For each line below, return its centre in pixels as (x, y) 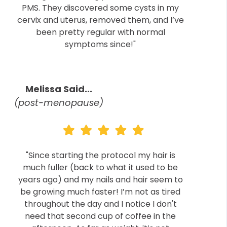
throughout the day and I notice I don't (100, 204)
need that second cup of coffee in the (101, 216)
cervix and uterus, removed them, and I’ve (100, 20)
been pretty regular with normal (100, 32)
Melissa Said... (59, 89)
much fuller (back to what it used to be (101, 167)
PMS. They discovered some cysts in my (101, 8)
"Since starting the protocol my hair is (100, 155)
